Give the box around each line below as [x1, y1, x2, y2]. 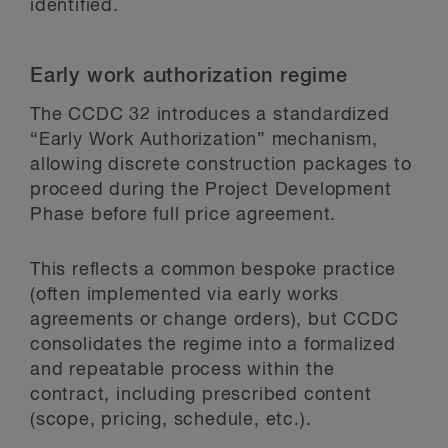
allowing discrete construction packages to [30, 155, 412, 174]
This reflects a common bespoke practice [30, 260, 397, 279]
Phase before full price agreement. [30, 205, 337, 224]
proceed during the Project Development [30, 180, 392, 199]
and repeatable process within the [30, 360, 335, 379]
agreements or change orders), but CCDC [30, 310, 399, 329]
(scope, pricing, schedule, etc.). [30, 410, 312, 429]
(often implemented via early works [30, 285, 340, 304]
